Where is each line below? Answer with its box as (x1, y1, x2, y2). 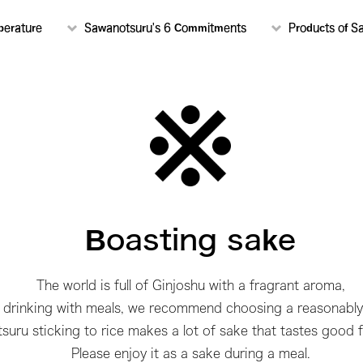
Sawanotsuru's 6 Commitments (84, 23, 246, 33)
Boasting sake (85, 224, 296, 254)
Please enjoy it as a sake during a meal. (70, 347, 310, 360)
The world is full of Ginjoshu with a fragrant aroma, (36, 279, 345, 292)
